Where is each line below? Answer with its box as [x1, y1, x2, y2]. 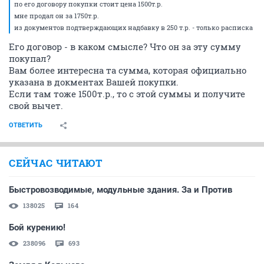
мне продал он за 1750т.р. [14, 11, 99, 20]
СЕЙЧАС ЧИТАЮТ [9, 156, 103, 170]
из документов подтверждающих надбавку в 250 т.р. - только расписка [14, 22, 253, 32]
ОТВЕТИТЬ [9, 121, 42, 129]
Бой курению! [9, 222, 65, 233]
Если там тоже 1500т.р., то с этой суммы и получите [9, 87, 245, 100]
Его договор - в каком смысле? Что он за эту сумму [9, 40, 241, 52]
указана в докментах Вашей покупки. [9, 75, 179, 88]
